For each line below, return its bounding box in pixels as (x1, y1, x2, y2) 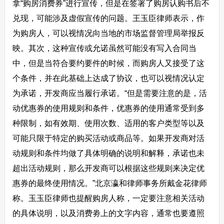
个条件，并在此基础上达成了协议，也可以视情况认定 (12, 73, 204, 82)
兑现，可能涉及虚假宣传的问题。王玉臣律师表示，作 (12, 13, 204, 22)
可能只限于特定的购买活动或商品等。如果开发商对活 (12, 133, 204, 142)
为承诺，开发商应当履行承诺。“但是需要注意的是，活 (12, 88, 207, 97)
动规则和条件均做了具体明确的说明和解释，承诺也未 (12, 148, 204, 157)
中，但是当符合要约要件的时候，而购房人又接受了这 (12, 58, 204, 67)
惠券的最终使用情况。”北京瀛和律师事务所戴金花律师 (12, 178, 207, 187)
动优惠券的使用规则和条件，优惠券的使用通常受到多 (12, 103, 204, 112)
